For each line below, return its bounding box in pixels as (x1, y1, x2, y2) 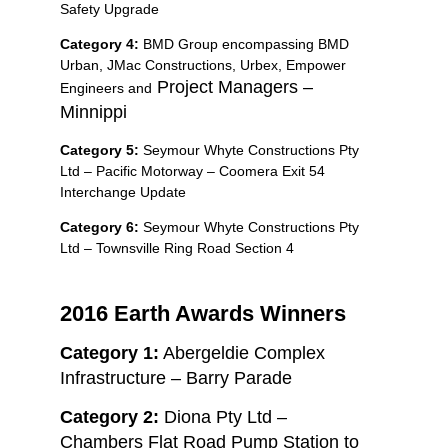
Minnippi (60, 101, 127, 122)
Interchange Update (60, 183, 186, 200)
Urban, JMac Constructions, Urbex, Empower (60, 56, 346, 73)
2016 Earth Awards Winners (60, 300, 346, 326)
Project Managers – (157, 76, 313, 97)
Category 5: (60, 141, 139, 158)
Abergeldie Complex (159, 342, 325, 363)
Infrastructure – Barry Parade (60, 367, 292, 388)
